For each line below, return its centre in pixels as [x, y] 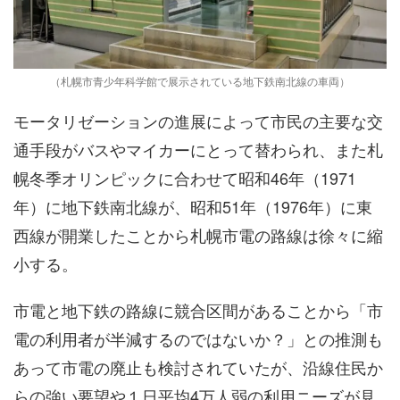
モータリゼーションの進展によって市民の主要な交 [198, 120]
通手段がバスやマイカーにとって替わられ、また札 [198, 149]
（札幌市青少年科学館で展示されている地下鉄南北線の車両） [200, 80]
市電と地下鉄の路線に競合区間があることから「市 [198, 309]
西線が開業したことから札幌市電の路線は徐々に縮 [198, 234]
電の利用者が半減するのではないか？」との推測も [198, 338]
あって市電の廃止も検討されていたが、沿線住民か [198, 367]
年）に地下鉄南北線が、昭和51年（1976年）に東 [193, 206]
